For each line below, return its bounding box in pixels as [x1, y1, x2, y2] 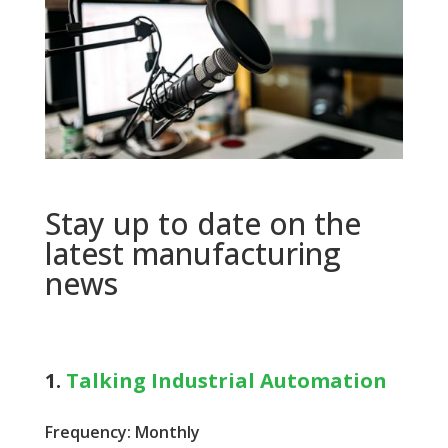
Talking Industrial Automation [65, 367, 387, 395]
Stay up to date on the [44, 202, 361, 244]
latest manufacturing [44, 232, 341, 274]
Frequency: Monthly [44, 421, 200, 444]
